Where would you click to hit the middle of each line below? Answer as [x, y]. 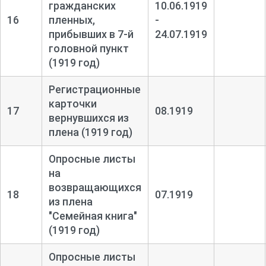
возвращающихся [95, 187]
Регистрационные [94, 89]
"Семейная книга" [93, 216]
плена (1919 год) [90, 132]
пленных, [72, 20]
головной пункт [88, 48]
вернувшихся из [88, 118]
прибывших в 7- [88, 34]
